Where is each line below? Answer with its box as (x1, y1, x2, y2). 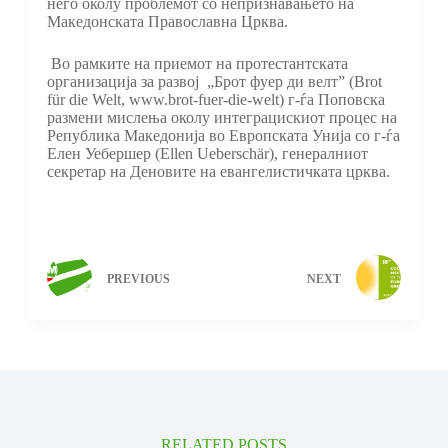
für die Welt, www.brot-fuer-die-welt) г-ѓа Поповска (46, 91, 385, 108)
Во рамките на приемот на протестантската (46, 55, 348, 72)
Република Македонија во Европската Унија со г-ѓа (46, 127, 400, 144)
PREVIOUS (106, 271, 170, 286)
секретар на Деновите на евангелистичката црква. (46, 163, 390, 180)
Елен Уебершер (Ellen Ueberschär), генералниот (46, 145, 368, 162)
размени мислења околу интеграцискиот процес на (46, 109, 397, 126)
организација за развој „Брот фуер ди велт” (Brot (46, 73, 382, 90)
